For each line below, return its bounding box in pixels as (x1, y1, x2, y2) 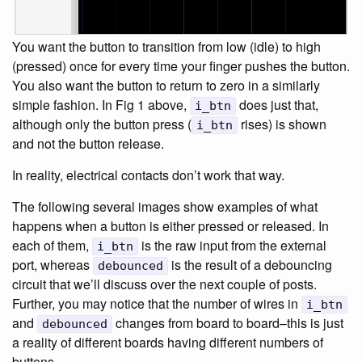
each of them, (12, 236, 92, 255)
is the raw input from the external (138, 236, 326, 255)
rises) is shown (238, 115, 326, 133)
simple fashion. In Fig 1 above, (12, 95, 190, 114)
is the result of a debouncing (168, 255, 332, 274)
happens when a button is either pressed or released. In (12, 217, 329, 235)
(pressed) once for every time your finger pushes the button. (12, 57, 350, 75)
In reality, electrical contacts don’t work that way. (12, 166, 284, 184)
